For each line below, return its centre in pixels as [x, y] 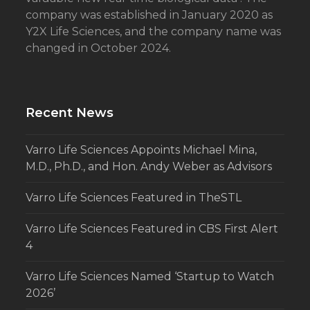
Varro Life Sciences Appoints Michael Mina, [142, 149]
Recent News [70, 112]
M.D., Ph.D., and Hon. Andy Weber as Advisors [149, 166]
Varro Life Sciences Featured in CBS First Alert [152, 228]
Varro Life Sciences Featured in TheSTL [134, 197]
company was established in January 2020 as [149, 15]
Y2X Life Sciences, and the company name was [154, 31]
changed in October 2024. [99, 48]
